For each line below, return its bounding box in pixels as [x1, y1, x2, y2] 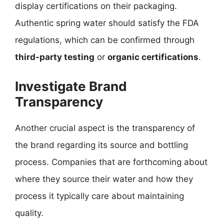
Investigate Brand [15, 78, 127, 94]
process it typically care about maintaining [15, 190, 184, 201]
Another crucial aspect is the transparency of [15, 122, 195, 133]
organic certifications [107, 52, 198, 62]
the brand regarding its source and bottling [15, 139, 188, 150]
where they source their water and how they [15, 173, 193, 184]
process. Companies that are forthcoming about [15, 156, 207, 167]
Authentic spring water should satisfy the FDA [15, 18, 199, 28]
